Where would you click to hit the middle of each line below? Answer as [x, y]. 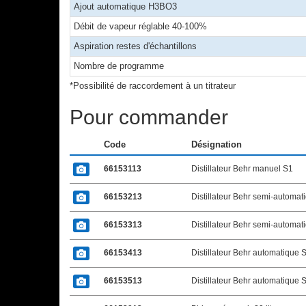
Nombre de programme [119, 66]
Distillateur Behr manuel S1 [242, 169]
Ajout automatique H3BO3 [125, 6]
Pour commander [149, 117]
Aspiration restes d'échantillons [135, 46]
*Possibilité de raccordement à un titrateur [153, 86]
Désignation [217, 144]
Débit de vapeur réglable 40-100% [140, 26]
